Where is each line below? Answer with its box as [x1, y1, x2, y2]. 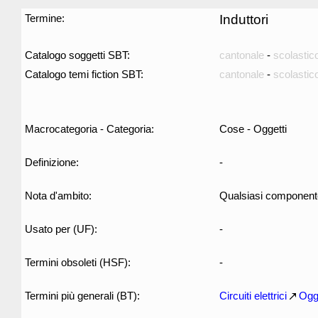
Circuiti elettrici [219, 290, 287, 302]
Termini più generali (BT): [25, 290, 140, 302]
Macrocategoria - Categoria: [25, 123, 154, 135]
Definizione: [25, 156, 79, 168]
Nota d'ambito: [25, 190, 92, 202]
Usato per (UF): [25, 223, 97, 235]
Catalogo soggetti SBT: [25, 49, 130, 61]
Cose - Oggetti [219, 123, 287, 135]
